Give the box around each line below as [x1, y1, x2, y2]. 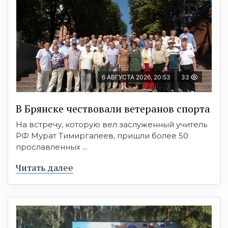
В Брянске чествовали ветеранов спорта [16, 102, 210, 116]
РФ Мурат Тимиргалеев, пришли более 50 [16, 131, 188, 141]
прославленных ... [16, 142, 87, 152]
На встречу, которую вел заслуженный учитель [16, 120, 207, 130]
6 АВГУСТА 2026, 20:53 [102, 73, 170, 81]
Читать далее [16, 161, 73, 174]
